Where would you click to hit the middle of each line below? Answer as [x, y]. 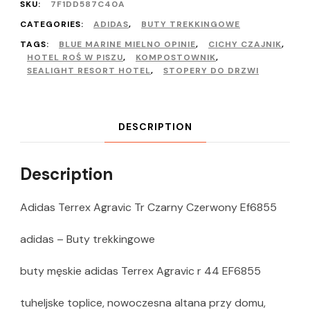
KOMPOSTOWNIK [176, 58]
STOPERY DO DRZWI [211, 71]
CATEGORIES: [53, 25]
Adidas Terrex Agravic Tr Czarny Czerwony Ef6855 [148, 208]
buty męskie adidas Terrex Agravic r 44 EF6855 [140, 271]
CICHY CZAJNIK [245, 45]
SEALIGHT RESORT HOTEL [89, 71]
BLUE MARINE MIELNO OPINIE [127, 45]
